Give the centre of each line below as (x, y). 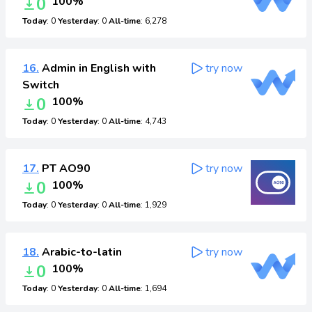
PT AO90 (65, 169)
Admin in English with (97, 68)
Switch (41, 85)
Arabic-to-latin (80, 252)
